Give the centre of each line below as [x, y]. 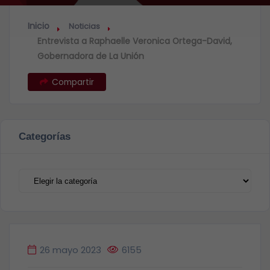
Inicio [39, 26]
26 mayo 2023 [71, 250]
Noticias [84, 26]
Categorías [45, 136]
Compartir [73, 82]
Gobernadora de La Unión [91, 56]
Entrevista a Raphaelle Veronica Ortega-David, [135, 41]
